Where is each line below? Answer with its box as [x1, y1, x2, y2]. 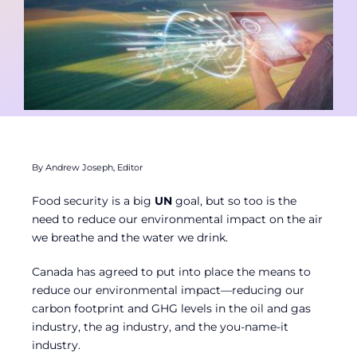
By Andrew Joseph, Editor [32, 163, 143, 174]
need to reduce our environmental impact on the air [32, 212, 323, 227]
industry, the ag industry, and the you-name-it [32, 320, 288, 335]
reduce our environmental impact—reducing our [32, 283, 304, 298]
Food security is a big [32, 194, 155, 209]
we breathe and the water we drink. [32, 230, 228, 245]
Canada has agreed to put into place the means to [32, 265, 311, 280]
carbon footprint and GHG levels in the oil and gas [32, 301, 311, 316]
